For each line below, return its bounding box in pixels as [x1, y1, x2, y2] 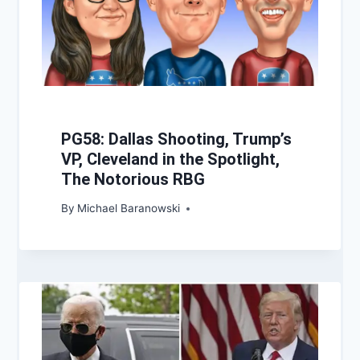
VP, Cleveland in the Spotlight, [61, 149, 280, 169]
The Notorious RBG [61, 169, 205, 189]
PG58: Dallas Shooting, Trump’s [61, 129, 292, 149]
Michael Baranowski [77, 202, 181, 215]
